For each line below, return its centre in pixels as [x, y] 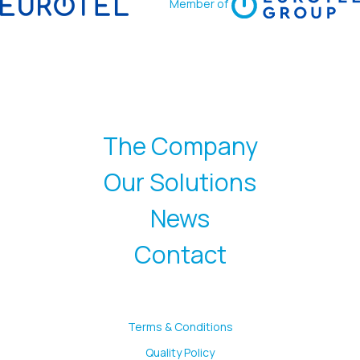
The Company [180, 146]
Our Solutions [180, 182]
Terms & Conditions [180, 327]
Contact [180, 255]
